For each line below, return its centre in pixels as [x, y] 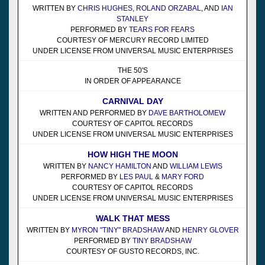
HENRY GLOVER [210, 230]
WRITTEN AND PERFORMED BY [94, 113]
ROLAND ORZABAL [168, 8]
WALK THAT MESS [132, 218]
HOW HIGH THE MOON [132, 154]
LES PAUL [136, 177]
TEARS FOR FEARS [162, 29]
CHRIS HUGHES [105, 8]
